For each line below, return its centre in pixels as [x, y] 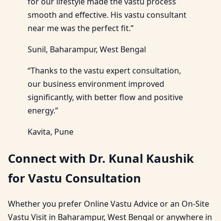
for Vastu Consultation [74, 178]
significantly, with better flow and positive [105, 97]
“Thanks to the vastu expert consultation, [104, 70]
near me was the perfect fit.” [81, 28]
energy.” [43, 110]
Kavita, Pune [51, 131]
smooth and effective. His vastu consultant [107, 15]
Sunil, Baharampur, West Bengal [87, 49]
